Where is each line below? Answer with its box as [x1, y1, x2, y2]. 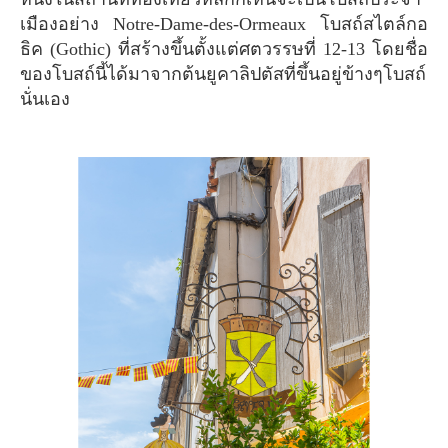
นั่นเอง [20, 88, 70, 109]
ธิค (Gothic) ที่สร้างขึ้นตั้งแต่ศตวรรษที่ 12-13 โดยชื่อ [20, 38, 428, 59]
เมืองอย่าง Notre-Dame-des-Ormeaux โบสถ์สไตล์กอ [20, 13, 428, 34]
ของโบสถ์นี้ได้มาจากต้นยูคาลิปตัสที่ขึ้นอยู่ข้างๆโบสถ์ [20, 63, 426, 84]
